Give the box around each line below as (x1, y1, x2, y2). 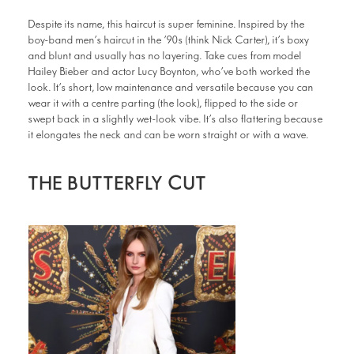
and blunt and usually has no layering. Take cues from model (28, 50, 302, 62)
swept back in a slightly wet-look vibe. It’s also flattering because (28, 113, 323, 126)
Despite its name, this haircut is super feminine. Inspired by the (28, 18, 305, 31)
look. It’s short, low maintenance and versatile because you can (28, 81, 314, 94)
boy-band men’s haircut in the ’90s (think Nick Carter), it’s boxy (28, 34, 310, 47)
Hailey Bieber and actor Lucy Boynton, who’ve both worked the (28, 66, 311, 78)
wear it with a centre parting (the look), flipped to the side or (28, 97, 299, 110)
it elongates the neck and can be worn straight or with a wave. (28, 129, 309, 141)
